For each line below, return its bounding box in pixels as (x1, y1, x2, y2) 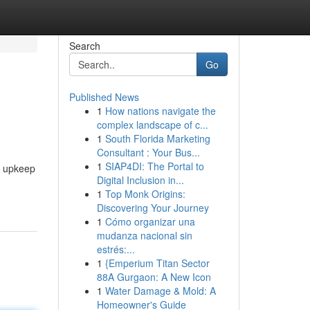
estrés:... (96, 242, 135, 256)
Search (69, 39, 100, 53)
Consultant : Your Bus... (96, 145, 200, 159)
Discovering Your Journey (96, 201, 209, 215)
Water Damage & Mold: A (104, 284, 216, 298)
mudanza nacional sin (96, 228, 192, 242)
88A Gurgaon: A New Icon (96, 270, 211, 284)
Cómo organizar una (104, 215, 195, 228)
